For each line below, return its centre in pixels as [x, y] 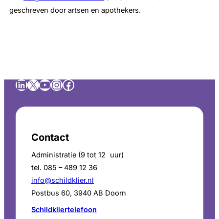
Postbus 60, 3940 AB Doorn [79, 193]
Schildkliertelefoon [64, 210]
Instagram [78, 84]
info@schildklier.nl [63, 181]
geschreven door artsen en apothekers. [75, 11]
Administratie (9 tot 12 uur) [77, 155]
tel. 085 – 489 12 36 [64, 168]
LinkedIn [38, 84]
